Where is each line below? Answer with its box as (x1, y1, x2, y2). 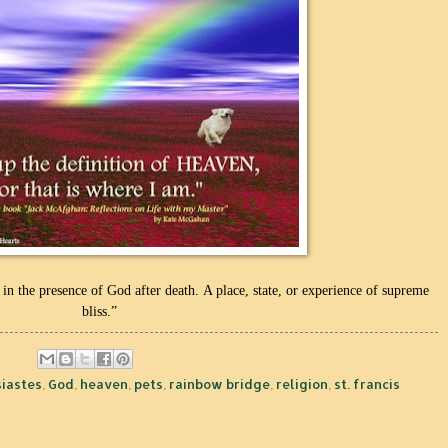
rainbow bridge (169, 376, 270, 393)
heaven (80, 376, 128, 393)
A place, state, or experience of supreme (202, 282, 429, 298)
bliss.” (81, 303, 117, 319)
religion (276, 376, 328, 393)
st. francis (334, 376, 400, 393)
